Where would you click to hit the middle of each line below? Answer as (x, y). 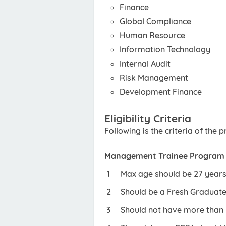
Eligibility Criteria (148, 118)
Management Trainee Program (164, 156)
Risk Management (154, 78)
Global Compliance (155, 21)
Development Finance (161, 92)
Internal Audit (145, 64)
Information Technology (165, 49)
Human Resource (152, 35)
